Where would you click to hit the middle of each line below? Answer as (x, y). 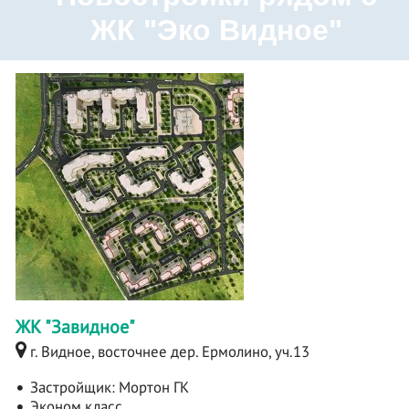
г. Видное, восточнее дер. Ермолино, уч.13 (170, 351)
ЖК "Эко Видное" (216, 30)
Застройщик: (73, 387)
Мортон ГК (154, 387)
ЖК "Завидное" (75, 326)
